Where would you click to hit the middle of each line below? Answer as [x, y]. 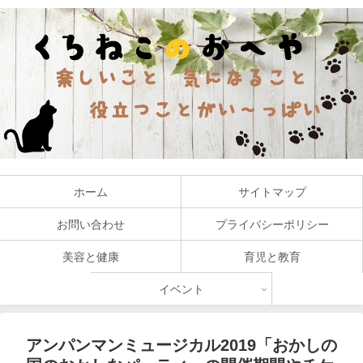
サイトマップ [272, 192]
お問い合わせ [90, 225]
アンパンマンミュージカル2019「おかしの [181, 346]
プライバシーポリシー [272, 225]
